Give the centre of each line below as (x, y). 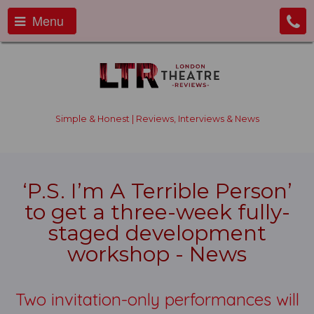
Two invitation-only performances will (157, 299)
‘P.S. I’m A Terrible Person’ (157, 191)
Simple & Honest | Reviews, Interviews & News (157, 119)
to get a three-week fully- (157, 212)
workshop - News (157, 254)
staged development (157, 233)
